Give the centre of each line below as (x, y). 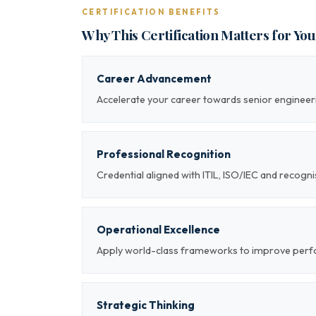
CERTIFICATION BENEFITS (151, 12)
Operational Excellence (158, 230)
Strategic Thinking (146, 305)
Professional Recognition (164, 154)
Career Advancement (154, 79)
